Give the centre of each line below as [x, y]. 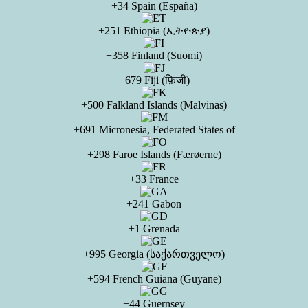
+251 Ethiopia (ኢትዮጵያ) [154, 31]
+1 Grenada [154, 229]
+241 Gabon [154, 204]
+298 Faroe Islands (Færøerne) [154, 154]
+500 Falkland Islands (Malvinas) [154, 105]
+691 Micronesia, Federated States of [154, 130]
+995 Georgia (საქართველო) [154, 254]
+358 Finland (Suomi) [154, 55]
